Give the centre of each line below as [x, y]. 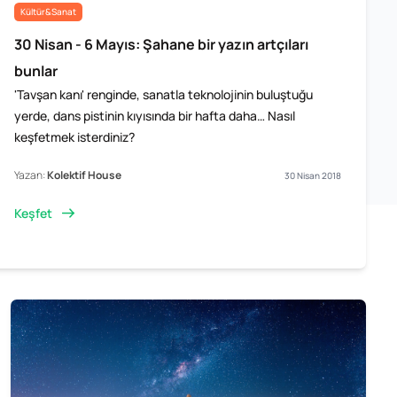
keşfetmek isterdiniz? [75, 136]
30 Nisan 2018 [312, 175]
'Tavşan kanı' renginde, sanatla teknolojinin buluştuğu [164, 94]
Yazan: [31, 175]
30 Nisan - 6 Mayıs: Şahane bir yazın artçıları [162, 44]
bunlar [36, 70]
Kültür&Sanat [49, 12]
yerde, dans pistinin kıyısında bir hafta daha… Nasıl [155, 115]
